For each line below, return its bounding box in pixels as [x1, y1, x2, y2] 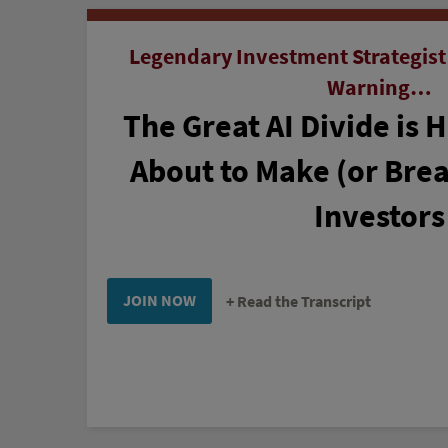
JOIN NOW [123, 290, 196, 311]
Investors [314, 194, 445, 237]
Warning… [327, 72, 432, 102]
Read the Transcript [237, 291, 371, 313]
